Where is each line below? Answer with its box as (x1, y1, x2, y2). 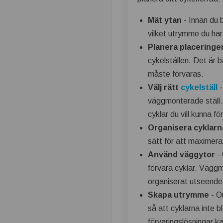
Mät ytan (148, 15, 182, 24)
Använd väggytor (148, 150, 216, 159)
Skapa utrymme (148, 190, 210, 199)
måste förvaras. (148, 69, 204, 78)
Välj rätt (148, 83, 181, 92)
